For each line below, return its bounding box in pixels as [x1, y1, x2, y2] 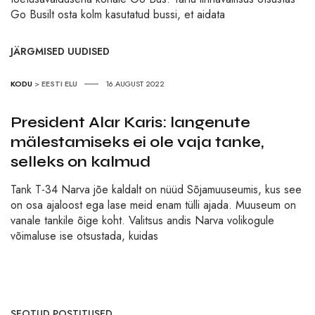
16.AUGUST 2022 [105, 78, 165, 90]
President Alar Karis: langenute [11, 113, 250, 132]
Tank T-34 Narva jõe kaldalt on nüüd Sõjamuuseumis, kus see [11, 181, 302, 198]
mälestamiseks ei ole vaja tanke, [11, 133, 264, 152]
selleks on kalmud [11, 153, 150, 172]
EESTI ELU [41, 78, 77, 90]
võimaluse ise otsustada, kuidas [11, 228, 158, 245]
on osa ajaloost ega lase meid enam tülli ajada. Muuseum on [11, 197, 296, 214]
